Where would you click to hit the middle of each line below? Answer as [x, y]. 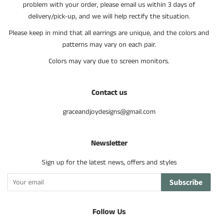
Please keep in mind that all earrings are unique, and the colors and [109, 33]
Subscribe [186, 182]
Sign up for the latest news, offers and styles [109, 163]
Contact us [109, 93]
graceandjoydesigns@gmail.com [109, 112]
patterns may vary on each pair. [109, 45]
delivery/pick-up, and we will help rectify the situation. [109, 17]
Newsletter [109, 143]
